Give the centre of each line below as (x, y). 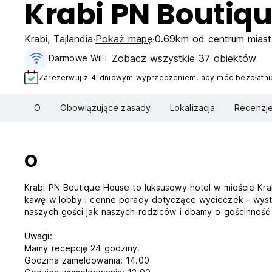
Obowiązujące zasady (105, 108)
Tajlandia (73, 39)
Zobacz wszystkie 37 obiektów (184, 58)
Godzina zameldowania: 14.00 (87, 260)
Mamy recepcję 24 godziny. (82, 248)
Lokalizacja (193, 108)
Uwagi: (38, 236)
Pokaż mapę (124, 39)
